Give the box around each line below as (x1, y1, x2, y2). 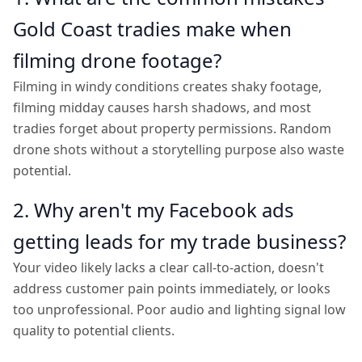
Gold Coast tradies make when (13, 15, 292, 42)
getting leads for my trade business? (13, 228, 346, 255)
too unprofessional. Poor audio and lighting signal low (13, 301, 346, 318)
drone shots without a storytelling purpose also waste (13, 141, 344, 158)
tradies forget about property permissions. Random (13, 120, 331, 137)
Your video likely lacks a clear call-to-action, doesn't (13, 259, 324, 276)
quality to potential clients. (13, 322, 175, 339)
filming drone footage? (13, 47, 221, 74)
